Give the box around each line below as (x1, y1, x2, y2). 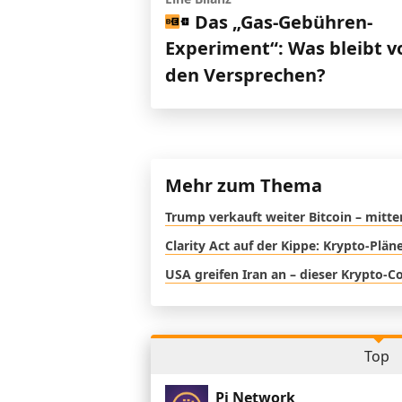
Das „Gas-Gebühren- (194, 9, 372, 34)
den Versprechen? (165, 62, 326, 87)
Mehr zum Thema (165, 173, 322, 198)
